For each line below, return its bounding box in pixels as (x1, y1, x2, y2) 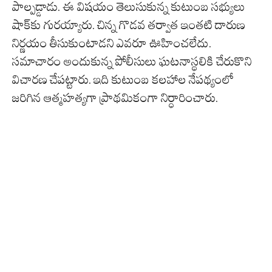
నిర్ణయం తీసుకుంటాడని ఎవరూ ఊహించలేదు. (12, 36, 211, 51)
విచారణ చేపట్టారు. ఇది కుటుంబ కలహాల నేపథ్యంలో (12, 72, 234, 87)
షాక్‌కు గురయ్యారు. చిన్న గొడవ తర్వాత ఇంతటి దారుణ (12, 18, 245, 33)
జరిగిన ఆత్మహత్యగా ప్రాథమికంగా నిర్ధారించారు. (12, 90, 218, 106)
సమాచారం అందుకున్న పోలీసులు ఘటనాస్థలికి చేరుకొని (12, 54, 252, 69)
